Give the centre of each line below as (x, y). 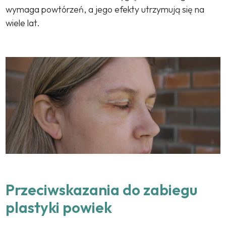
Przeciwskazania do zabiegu (102, 189)
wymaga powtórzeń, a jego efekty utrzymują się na (105, 10)
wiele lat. (23, 23)
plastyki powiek (59, 207)
